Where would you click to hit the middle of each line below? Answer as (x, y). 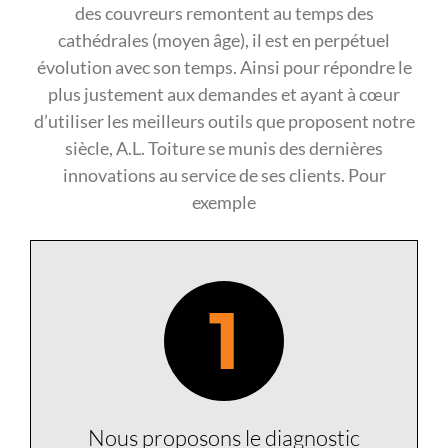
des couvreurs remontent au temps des (224, 13)
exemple (224, 202)
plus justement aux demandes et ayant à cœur (224, 94)
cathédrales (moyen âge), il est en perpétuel (224, 40)
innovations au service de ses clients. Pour (224, 175)
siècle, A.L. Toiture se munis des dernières (224, 148)
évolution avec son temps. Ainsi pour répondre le (224, 67)
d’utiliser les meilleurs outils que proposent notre (224, 121)
